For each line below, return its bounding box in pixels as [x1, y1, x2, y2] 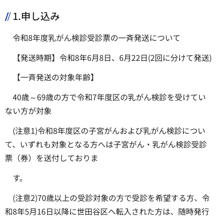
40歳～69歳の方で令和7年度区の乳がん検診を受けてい [13, 91, 206, 103]
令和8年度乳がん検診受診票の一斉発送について [13, 31, 181, 43]
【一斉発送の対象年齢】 [13, 71, 98, 83]
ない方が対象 [5, 105, 52, 117]
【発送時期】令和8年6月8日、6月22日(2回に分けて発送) [13, 51, 212, 63]
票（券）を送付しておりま [5, 152, 98, 164]
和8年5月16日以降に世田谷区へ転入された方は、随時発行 [5, 205, 209, 217]
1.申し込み [13, 8, 60, 23]
